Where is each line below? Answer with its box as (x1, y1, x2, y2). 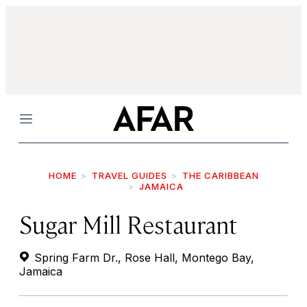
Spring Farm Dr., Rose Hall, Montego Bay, (31, 251, 254, 265)
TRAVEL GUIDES (91, 170, 167, 181)
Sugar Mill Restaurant (19, 208, 237, 239)
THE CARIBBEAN (182, 170, 259, 181)
